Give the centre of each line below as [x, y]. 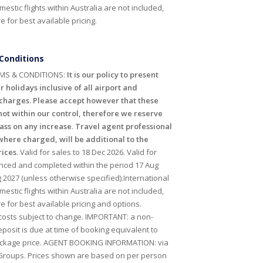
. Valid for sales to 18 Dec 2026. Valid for [86, 152]
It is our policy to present [112, 75]
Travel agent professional [123, 126]
